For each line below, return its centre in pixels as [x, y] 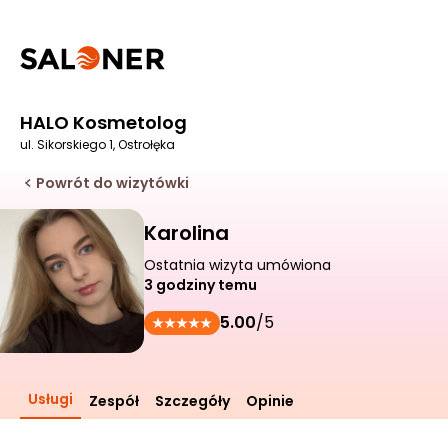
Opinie [270, 401]
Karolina [186, 233]
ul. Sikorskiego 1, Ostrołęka [97, 144]
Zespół [114, 401]
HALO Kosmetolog [103, 122]
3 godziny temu [200, 285]
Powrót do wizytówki [112, 183]
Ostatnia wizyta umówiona [237, 265]
